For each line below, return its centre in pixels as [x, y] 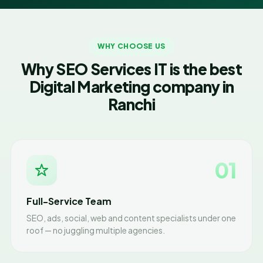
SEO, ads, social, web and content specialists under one [131, 218]
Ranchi [131, 104]
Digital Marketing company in [131, 87]
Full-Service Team [69, 201]
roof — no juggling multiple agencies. [96, 230]
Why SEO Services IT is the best [131, 69]
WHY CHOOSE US [131, 46]
